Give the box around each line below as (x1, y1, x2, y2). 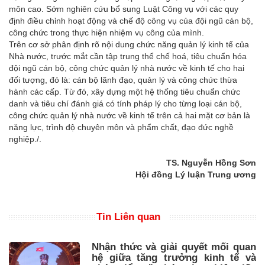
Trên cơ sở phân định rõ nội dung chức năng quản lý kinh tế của (9, 39, 249, 49)
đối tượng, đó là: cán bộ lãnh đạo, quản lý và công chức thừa (9, 75, 237, 85)
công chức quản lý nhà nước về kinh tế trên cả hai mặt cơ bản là (9, 110, 250, 120)
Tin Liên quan (96, 211, 160, 222)
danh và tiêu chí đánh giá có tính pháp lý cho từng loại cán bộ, (9, 98, 242, 108)
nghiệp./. (9, 134, 41, 144)
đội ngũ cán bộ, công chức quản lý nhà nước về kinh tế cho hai (9, 63, 244, 73)
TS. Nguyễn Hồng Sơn (166, 157, 256, 167)
